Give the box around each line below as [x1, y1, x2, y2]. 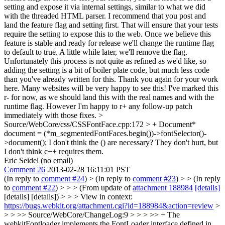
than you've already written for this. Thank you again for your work [4, 75, 218, 83]
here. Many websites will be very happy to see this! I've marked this [4, 84, 218, 92]
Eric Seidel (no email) [4, 156, 73, 165]
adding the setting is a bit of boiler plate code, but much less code [4, 66, 209, 74]
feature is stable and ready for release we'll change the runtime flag [4, 39, 214, 47]
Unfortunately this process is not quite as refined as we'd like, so [4, 57, 206, 65]
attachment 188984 [133, 183, 193, 192]
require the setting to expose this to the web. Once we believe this [4, 30, 211, 38]
